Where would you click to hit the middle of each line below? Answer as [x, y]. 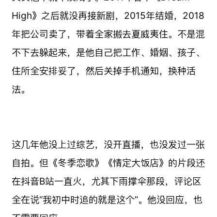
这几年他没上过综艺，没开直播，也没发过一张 [108, 144]
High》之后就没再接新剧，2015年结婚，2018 [108, 15]
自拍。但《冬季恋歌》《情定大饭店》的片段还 [108, 163]
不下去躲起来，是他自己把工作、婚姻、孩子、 [108, 52]
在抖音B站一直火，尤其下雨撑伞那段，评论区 [106, 181]
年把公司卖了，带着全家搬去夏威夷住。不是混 [108, 34]
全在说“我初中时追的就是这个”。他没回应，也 [107, 199]
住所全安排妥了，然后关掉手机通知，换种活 [103, 70]
